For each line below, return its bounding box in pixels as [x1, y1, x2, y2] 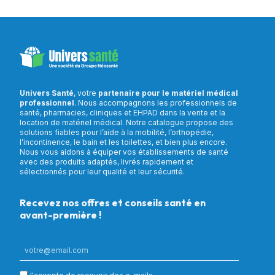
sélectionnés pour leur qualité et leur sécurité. [20, 166, 185, 176]
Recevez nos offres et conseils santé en [20, 196, 206, 209]
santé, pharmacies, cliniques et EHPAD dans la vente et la [20, 107, 225, 117]
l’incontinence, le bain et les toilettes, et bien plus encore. [20, 137, 227, 147]
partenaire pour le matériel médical [98, 88, 238, 98]
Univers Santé [20, 88, 74, 98]
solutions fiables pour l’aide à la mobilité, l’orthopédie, [20, 127, 214, 137]
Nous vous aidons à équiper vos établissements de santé [20, 147, 228, 157]
